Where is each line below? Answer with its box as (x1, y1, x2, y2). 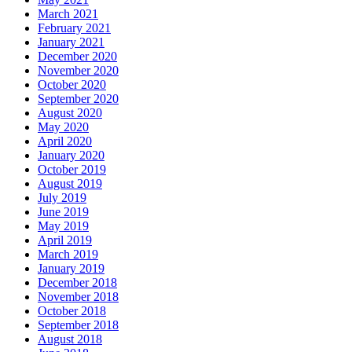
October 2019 (38, 163, 106, 177)
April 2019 (38, 233, 92, 247)
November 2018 (38, 290, 119, 304)
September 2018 (38, 318, 119, 332)
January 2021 (38, 35, 104, 49)
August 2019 (38, 177, 102, 191)
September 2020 (38, 92, 119, 106)
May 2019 (38, 219, 89, 233)
